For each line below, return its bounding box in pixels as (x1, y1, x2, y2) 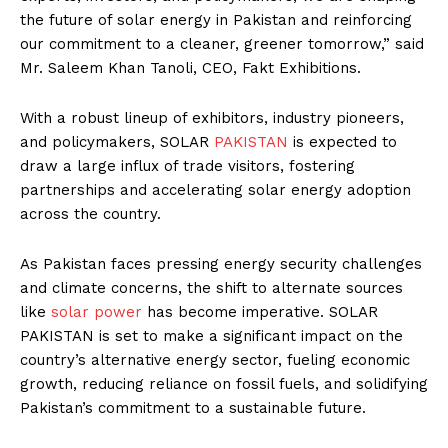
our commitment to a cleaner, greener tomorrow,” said (20, 35, 424, 54)
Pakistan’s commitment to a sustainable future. (20, 399, 366, 418)
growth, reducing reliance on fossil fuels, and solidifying (20, 375, 428, 394)
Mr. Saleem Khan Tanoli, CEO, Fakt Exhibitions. (20, 59, 361, 78)
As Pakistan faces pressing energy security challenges (20, 255, 422, 274)
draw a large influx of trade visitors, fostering (20, 157, 355, 176)
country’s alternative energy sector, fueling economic (20, 351, 410, 370)
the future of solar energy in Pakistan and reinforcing (20, 11, 412, 30)
